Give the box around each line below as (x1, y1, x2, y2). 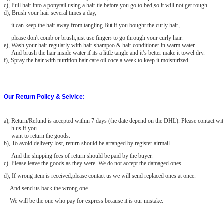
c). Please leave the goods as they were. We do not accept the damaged (4, 159, 169, 167)
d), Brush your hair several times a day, (4, 9, 96, 16)
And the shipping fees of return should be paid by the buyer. (4, 152, 153, 159)
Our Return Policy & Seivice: (4, 93, 85, 100)
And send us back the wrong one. (4, 184, 89, 192)
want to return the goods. (4, 132, 70, 139)
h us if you (4, 124, 38, 132)
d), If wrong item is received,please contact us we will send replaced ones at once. (4, 172, 196, 179)
